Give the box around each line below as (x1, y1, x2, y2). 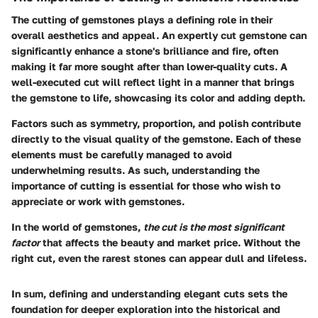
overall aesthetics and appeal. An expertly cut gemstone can (11, 29, 307, 42)
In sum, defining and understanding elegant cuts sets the (11, 287, 287, 300)
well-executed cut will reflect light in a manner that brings (11, 76, 295, 89)
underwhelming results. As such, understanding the (11, 164, 260, 177)
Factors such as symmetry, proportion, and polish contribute (11, 117, 301, 130)
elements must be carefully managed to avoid (11, 148, 232, 161)
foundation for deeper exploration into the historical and (11, 303, 280, 316)
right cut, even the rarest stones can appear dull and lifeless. (11, 252, 307, 265)
